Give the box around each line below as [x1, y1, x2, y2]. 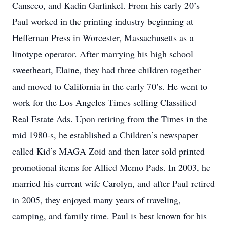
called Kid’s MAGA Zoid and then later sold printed [12, 145, 205, 157]
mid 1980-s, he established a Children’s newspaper [12, 129, 198, 141]
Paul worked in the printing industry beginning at [12, 15, 193, 27]
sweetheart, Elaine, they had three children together [12, 64, 201, 76]
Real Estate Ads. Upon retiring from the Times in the [12, 112, 207, 125]
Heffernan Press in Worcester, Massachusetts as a [12, 31, 194, 44]
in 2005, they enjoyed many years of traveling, [12, 194, 181, 206]
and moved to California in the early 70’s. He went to [12, 80, 207, 92]
